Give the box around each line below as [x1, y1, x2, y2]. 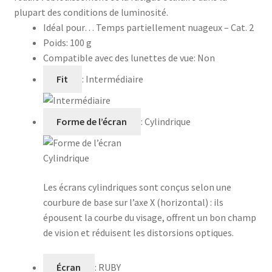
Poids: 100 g [42, 36, 92, 49]
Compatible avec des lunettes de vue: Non [42, 52, 215, 64]
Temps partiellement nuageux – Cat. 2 [95, 21, 254, 34]
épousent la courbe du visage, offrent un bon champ [42, 211, 256, 223]
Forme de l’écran [56, 115, 127, 127]
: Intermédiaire [81, 73, 143, 86]
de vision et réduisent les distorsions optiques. [42, 226, 234, 239]
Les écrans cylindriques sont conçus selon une [42, 180, 231, 193]
